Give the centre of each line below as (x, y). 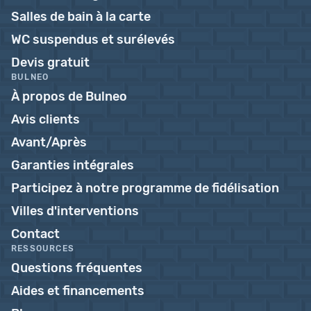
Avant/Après (49, 142)
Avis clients (45, 119)
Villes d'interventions (75, 211)
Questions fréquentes (77, 268)
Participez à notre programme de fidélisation (145, 188)
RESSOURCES (43, 249)
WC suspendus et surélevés (93, 40)
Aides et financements (78, 291)
